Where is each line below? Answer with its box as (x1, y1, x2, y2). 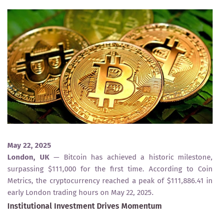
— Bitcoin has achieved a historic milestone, (49, 152, 213, 162)
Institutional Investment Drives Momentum (7, 201, 162, 211)
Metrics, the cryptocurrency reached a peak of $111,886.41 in (7, 176, 213, 185)
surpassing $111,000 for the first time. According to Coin (7, 164, 213, 173)
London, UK (7, 152, 50, 162)
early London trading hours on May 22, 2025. (7, 188, 154, 197)
